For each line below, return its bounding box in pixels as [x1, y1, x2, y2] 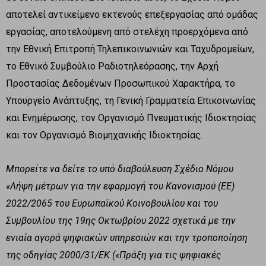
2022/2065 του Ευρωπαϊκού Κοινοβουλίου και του [6, 197, 218, 209]
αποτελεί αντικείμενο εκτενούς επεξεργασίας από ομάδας [6, 8, 258, 20]
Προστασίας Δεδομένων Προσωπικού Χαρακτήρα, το [6, 77, 235, 89]
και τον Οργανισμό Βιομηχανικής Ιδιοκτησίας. [6, 129, 205, 141]
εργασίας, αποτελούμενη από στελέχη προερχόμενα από [6, 26, 248, 37]
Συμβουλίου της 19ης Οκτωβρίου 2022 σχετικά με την [6, 214, 236, 226]
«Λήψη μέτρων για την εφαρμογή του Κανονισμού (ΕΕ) [6, 180, 235, 192]
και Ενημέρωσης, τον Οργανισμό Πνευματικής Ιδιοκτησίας [6, 112, 256, 123]
